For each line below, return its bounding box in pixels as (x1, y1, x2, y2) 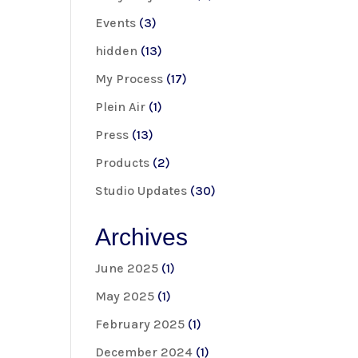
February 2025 (95, 316, 185, 332)
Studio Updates (95, 182, 188, 198)
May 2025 (95, 288, 155, 304)
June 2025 (95, 260, 159, 276)
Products (95, 154, 150, 170)
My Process (95, 70, 164, 86)
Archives (95, 223, 189, 250)
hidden (95, 42, 138, 58)
